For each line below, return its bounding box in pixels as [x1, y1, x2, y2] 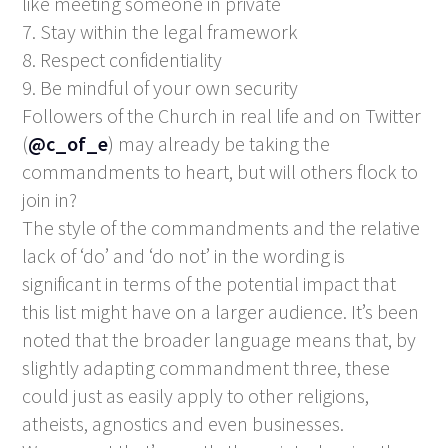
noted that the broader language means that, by [22, 326, 417, 352]
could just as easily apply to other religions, [22, 382, 370, 408]
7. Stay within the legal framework [22, 18, 299, 44]
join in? [22, 186, 78, 212]
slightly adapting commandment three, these [22, 354, 391, 380]
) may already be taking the [108, 130, 331, 156]
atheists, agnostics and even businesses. [22, 410, 345, 436]
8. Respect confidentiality [22, 46, 223, 72]
